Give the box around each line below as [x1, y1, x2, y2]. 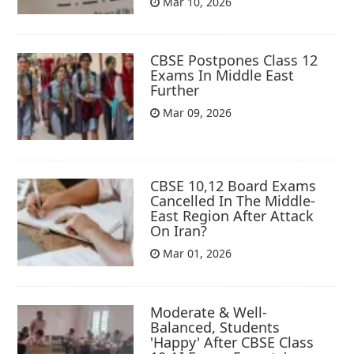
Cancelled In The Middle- [150, 191, 316, 211]
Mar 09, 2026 [160, 105, 232, 121]
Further [150, 81, 200, 100]
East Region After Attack [150, 206, 314, 226]
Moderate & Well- [150, 302, 268, 322]
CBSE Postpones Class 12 [150, 51, 318, 70]
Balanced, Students [150, 317, 281, 337]
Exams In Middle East [150, 66, 295, 85]
